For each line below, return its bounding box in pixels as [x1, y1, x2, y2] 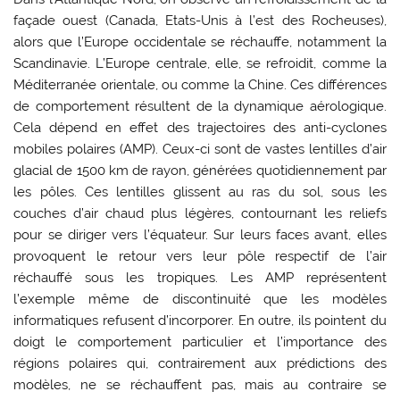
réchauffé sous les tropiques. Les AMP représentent [13, 269, 387, 286]
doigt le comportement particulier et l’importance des [13, 333, 387, 350]
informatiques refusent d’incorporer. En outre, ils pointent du [13, 312, 387, 329]
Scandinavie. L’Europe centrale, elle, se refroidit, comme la [13, 54, 387, 71]
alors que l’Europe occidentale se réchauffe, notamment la [13, 33, 387, 50]
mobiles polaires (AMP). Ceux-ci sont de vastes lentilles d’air [13, 140, 387, 157]
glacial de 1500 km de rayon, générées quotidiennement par [13, 162, 387, 179]
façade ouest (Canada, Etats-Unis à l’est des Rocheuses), [13, 12, 387, 29]
